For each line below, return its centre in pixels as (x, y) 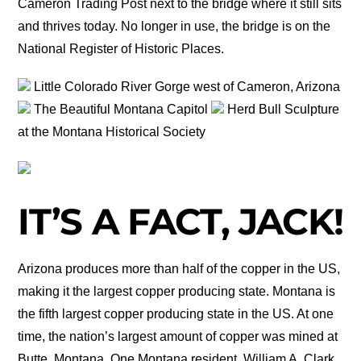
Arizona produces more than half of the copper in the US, (179, 268)
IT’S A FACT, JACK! (180, 222)
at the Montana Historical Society (112, 131)
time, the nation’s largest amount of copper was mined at (178, 336)
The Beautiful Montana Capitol (121, 109)
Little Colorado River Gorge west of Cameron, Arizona (186, 86)
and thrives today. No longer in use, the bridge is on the (174, 26)
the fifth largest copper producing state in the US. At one (176, 313)
